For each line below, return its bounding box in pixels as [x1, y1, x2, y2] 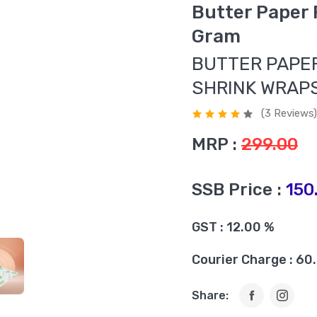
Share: [192, 288, 229, 302]
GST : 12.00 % [192, 219, 275, 235]
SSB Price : [192, 180, 282, 200]
